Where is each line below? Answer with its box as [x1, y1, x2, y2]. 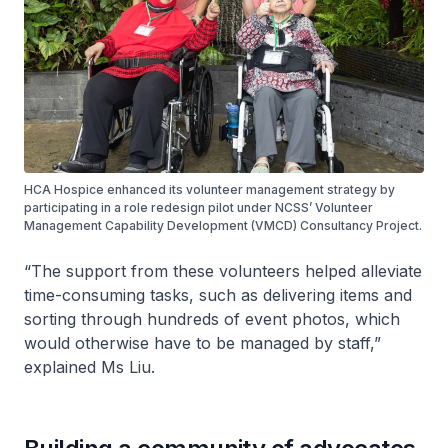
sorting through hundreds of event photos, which [24, 308, 400, 329]
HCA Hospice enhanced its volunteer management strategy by [24, 181, 395, 197]
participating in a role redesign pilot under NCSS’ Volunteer [24, 199, 373, 215]
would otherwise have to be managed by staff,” [24, 332, 381, 353]
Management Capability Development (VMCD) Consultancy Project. [24, 217, 422, 233]
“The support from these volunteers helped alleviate [24, 260, 422, 281]
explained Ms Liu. [24, 356, 155, 377]
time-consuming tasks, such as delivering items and [24, 284, 412, 305]
